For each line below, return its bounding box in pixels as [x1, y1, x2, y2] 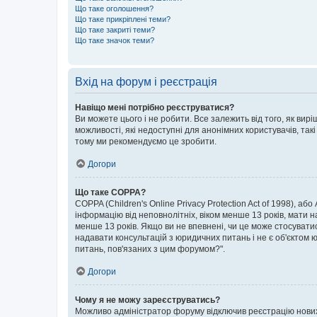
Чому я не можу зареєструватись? [75, 294, 220, 305]
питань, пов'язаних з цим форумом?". [75, 243, 225, 254]
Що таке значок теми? [75, 35, 154, 45]
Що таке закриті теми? [75, 25, 155, 34]
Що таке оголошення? [75, 4, 154, 13]
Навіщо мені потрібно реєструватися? [75, 102, 234, 113]
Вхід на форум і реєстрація [75, 75, 217, 88]
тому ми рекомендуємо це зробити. [75, 136, 217, 146]
